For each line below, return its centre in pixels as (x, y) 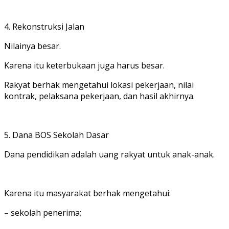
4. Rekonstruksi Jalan (44, 26)
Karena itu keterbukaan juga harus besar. (84, 65)
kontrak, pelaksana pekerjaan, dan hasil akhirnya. (99, 96)
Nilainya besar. (32, 46)
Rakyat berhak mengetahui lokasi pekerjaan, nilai (99, 85)
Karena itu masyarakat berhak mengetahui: (87, 193)
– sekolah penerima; (43, 212)
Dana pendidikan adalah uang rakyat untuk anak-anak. (109, 154)
